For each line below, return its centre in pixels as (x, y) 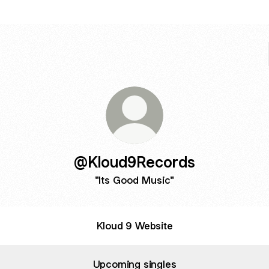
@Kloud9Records (134, 162)
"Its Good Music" (134, 180)
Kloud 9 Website (134, 225)
